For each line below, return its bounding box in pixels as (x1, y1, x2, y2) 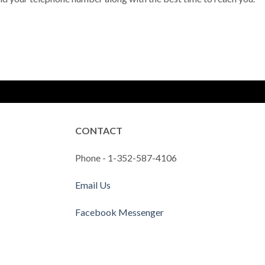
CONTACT (75, 125, 122, 137)
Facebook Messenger (75, 206, 164, 218)
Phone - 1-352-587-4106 (75, 151, 177, 163)
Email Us (75, 179, 111, 190)
